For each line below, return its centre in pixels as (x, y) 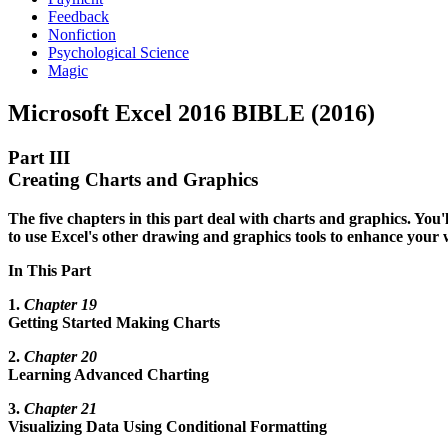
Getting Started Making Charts (114, 322)
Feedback (78, 16)
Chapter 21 (60, 408)
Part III (39, 157)
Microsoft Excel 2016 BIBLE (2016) (191, 112)
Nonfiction (82, 34)
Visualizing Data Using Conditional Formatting (167, 426)
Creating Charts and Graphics (133, 179)
